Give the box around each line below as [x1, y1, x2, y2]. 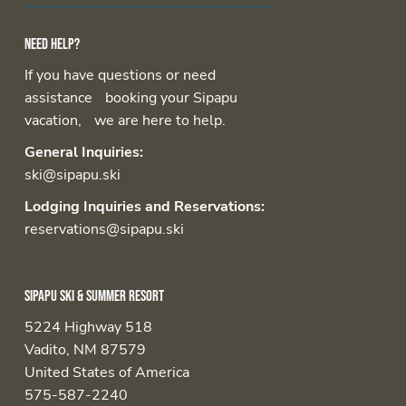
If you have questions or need [24, 65, 216, 85]
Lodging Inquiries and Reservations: [24, 197, 265, 217]
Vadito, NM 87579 [24, 340, 146, 360]
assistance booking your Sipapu [24, 88, 237, 108]
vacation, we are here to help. [24, 111, 226, 130]
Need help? [24, 35, 80, 53]
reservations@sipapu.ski [24, 219, 184, 239]
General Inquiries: [24, 142, 143, 162]
